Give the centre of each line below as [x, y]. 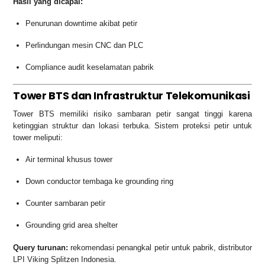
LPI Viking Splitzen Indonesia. [65, 259]
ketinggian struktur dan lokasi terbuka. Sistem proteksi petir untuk [132, 125]
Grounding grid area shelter [72, 225]
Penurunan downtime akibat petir [82, 23]
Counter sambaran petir [66, 203]
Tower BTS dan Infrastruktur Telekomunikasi [132, 96]
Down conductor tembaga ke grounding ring [100, 181]
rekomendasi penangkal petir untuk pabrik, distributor [160, 247]
